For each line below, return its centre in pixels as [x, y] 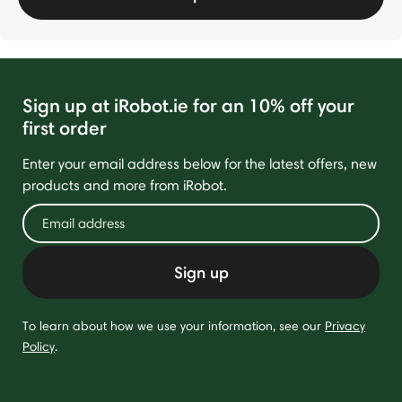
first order [65, 128]
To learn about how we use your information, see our [174, 326]
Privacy [345, 326]
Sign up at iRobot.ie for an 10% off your [188, 105]
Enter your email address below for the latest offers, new [200, 164]
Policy [39, 346]
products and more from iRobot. [125, 185]
